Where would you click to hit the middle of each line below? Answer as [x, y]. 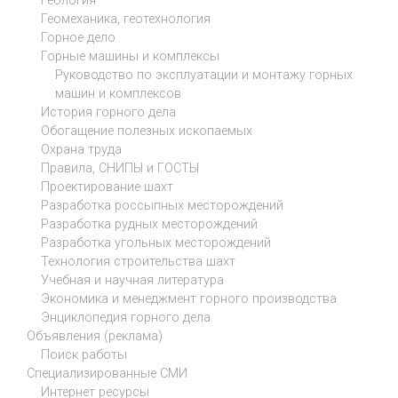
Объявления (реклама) [95, 337]
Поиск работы [84, 355]
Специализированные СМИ [107, 374]
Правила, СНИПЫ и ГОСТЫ [120, 169]
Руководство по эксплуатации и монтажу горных [204, 76]
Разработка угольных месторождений [156, 243]
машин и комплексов [118, 94]
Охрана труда [81, 150]
